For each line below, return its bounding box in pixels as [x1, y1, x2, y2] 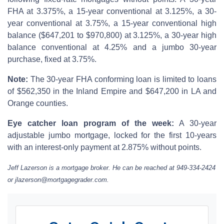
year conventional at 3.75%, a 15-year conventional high [7, 18, 216, 27]
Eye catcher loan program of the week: [7, 118, 174, 127]
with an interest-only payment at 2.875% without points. [7, 142, 201, 151]
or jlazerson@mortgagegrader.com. [7, 175, 109, 183]
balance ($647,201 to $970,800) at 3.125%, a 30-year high [7, 30, 216, 39]
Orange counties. [7, 98, 68, 107]
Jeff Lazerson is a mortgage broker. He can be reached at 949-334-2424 [7, 163, 215, 171]
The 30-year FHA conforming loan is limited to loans [28, 74, 216, 83]
